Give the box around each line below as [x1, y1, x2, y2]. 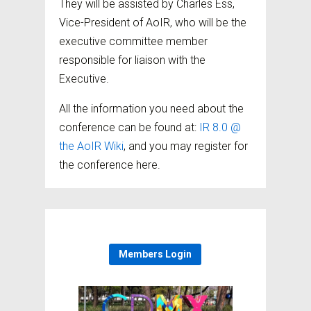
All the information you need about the [58, 102, 244, 115]
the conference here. [58, 158, 160, 171]
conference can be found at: [58, 121, 199, 134]
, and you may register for [123, 140, 248, 153]
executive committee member [58, 35, 208, 48]
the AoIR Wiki [58, 140, 124, 153]
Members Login [119, 249, 192, 260]
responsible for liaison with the [58, 53, 205, 67]
